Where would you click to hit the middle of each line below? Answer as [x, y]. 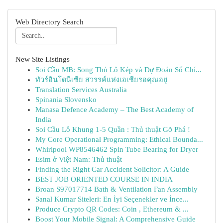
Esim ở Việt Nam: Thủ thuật [79, 159]
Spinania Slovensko [66, 100]
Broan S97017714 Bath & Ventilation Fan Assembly [116, 189]
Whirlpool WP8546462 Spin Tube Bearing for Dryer [117, 149]
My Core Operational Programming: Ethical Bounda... [119, 139]
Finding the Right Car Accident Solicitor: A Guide [112, 169]
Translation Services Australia [81, 90]
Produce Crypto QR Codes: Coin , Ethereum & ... [112, 209]
